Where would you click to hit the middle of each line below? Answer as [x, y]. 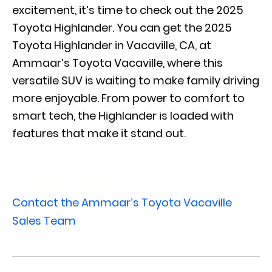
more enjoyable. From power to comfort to [128, 98]
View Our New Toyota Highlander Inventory [127, 184]
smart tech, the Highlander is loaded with [123, 116]
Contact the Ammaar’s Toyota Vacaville [122, 202]
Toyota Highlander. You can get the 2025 [122, 28]
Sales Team [44, 221]
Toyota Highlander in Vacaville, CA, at [112, 45]
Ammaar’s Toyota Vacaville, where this [117, 63]
